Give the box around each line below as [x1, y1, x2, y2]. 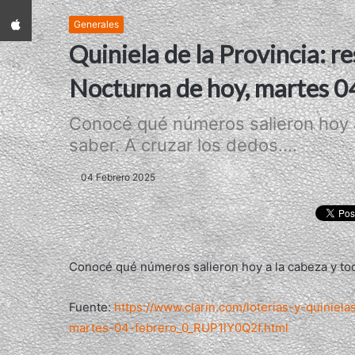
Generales [74, 18, 119, 31]
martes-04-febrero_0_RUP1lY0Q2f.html [69, 319, 288, 335]
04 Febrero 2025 [81, 171, 155, 184]
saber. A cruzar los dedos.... [69, 135, 297, 156]
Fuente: [69, 299, 114, 315]
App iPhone [32, 3, 66, 16]
